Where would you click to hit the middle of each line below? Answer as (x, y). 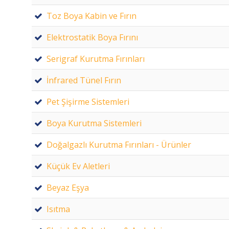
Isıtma (58, 209)
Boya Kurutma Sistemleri (94, 123)
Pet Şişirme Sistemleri (88, 101)
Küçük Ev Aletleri (78, 166)
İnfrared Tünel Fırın (84, 80)
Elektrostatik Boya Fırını (92, 37)
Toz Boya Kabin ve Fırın (91, 16)
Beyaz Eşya (68, 187)
